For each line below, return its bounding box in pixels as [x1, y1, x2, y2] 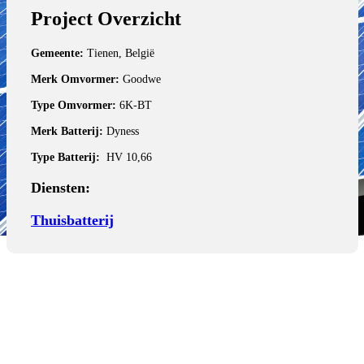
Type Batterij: [31, 151, 106, 164]
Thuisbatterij [31, 212, 114, 229]
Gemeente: [31, 47, 84, 60]
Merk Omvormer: [31, 73, 119, 86]
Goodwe [119, 73, 161, 86]
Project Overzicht [31, 8, 181, 30]
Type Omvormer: [31, 99, 116, 112]
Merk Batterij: [31, 125, 106, 138]
